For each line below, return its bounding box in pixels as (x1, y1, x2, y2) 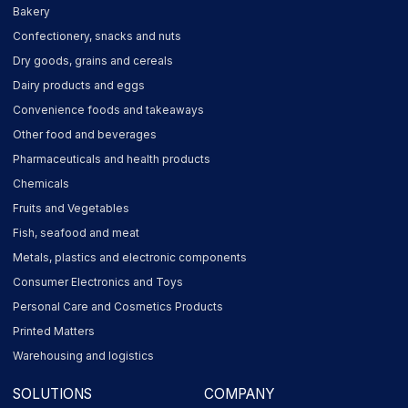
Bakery (13, 4, 51, 18)
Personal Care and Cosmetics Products (13, 299, 224, 313)
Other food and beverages (13, 127, 158, 141)
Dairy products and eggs (13, 77, 146, 92)
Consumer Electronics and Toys (13, 274, 184, 289)
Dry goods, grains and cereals (13, 53, 174, 67)
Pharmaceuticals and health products (13, 151, 211, 166)
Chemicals (13, 176, 70, 190)
